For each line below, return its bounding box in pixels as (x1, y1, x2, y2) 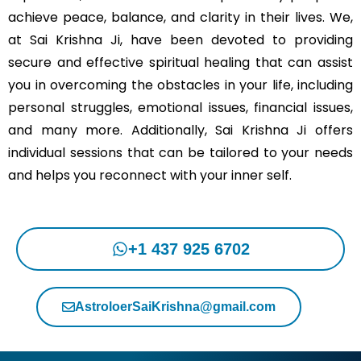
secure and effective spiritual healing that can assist (8, 53, 353, 73)
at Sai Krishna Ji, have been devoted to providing (8, 31, 353, 50)
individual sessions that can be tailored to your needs (8, 143, 353, 163)
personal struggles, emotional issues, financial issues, (8, 98, 353, 118)
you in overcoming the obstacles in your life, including (8, 76, 353, 95)
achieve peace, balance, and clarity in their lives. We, (8, 8, 353, 27)
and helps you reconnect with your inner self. (8, 166, 292, 185)
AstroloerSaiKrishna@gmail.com (74, 300, 276, 314)
